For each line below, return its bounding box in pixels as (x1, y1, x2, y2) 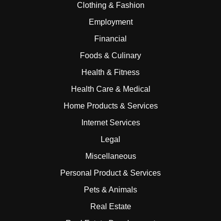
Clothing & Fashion (76, 1, 145, 10)
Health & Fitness (81, 68, 140, 77)
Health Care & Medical (71, 85, 150, 94)
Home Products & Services (63, 102, 158, 110)
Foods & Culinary (80, 51, 141, 60)
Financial (94, 35, 127, 43)
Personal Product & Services (60, 169, 161, 178)
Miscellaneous (85, 152, 136, 161)
